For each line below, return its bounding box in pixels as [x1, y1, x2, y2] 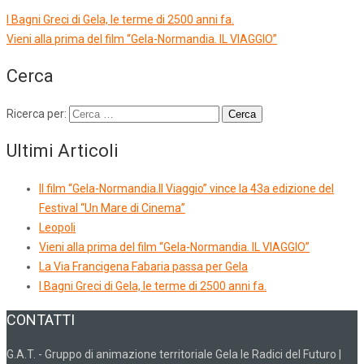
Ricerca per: [6, 107, 67, 121]
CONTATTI [6, 311, 75, 329]
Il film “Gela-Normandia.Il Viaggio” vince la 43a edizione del [39, 182, 334, 196]
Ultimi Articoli [6, 141, 119, 162]
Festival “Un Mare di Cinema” [39, 201, 185, 215]
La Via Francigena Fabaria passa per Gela [39, 260, 248, 274]
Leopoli [39, 221, 76, 235]
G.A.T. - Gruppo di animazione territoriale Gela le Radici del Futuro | [6, 348, 341, 362]
